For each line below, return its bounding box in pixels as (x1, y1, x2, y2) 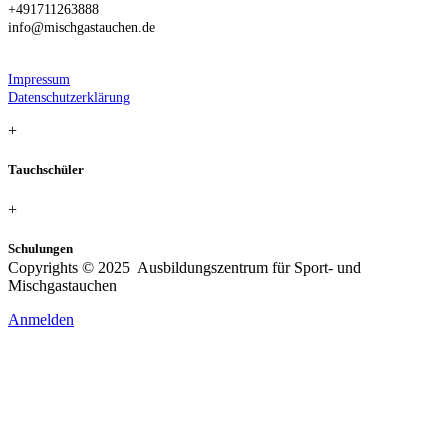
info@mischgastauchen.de (8, 20, 155, 36)
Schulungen (8, 240, 73, 256)
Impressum (8, 72, 70, 88)
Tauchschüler (8, 162, 84, 178)
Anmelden (8, 310, 74, 328)
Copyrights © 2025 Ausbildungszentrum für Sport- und (8, 258, 361, 276)
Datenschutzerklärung (8, 90, 130, 106)
